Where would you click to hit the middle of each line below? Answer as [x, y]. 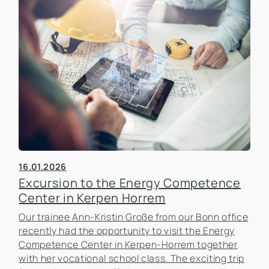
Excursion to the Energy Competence [130, 183]
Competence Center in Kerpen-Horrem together [128, 244]
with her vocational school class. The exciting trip [132, 258]
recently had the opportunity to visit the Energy [127, 230]
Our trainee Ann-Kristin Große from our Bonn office [134, 216]
